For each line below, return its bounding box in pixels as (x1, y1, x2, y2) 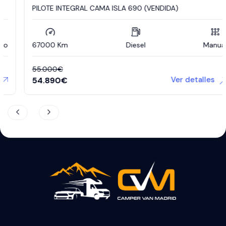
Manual (187, 40, 210, 50)
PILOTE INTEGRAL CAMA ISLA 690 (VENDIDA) (16, 4, 162, 13)
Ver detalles (154, 75, 198, 85)
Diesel (109, 40, 129, 50)
